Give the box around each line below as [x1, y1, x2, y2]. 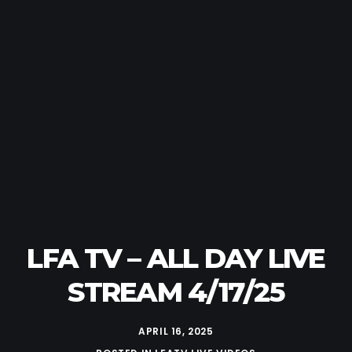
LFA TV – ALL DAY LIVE [27, 241, 325, 275]
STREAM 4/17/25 [68, 275, 284, 309]
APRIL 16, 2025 [138, 324, 214, 338]
